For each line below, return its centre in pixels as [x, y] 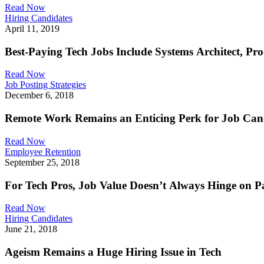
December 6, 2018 [39, 95]
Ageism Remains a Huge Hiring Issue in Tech [113, 252]
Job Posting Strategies [45, 85]
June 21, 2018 [31, 229]
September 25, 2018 [42, 162]
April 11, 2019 [32, 28]
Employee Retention [43, 151]
